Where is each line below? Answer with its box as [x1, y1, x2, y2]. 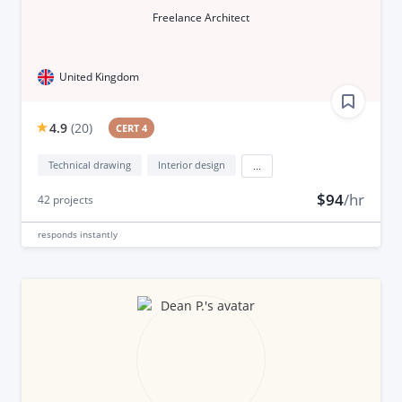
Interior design [157, 157, 225, 171]
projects [49, 191, 93, 207]
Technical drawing [48, 157, 131, 171]
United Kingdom [58, 68, 139, 84]
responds [37, 227, 80, 240]
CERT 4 [116, 120, 148, 135]
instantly [79, 227, 118, 240]
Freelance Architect [152, 9, 249, 25]
